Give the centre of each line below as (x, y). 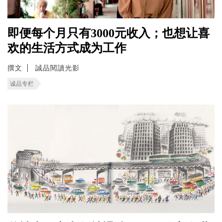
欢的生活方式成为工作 (67, 48)
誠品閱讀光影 (57, 68)
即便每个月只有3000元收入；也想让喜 (109, 33)
